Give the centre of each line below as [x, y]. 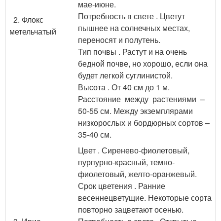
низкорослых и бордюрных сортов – [144, 123]
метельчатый [33, 31]
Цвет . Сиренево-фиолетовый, [134, 150]
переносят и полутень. [119, 40]
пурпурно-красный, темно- [126, 162]
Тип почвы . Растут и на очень [132, 52]
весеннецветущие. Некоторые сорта [145, 198]
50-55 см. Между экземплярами [135, 111]
